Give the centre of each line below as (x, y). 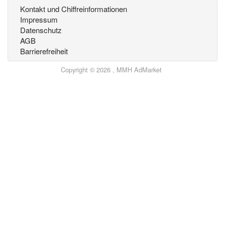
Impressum (39, 19)
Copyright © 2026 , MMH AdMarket (111, 70)
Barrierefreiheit (44, 51)
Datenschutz (41, 30)
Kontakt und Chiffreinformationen (74, 9)
